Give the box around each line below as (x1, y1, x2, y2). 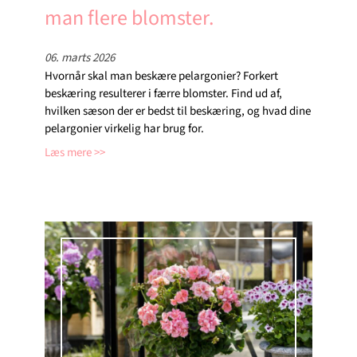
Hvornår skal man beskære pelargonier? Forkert (45, 67, 278, 84)
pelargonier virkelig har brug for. (45, 120, 204, 137)
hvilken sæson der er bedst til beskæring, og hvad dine (45, 102, 311, 120)
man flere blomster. (45, 2, 214, 33)
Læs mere (45, 143, 92, 161)
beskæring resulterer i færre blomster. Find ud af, (45, 84, 282, 102)
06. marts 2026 (45, 49, 115, 66)
